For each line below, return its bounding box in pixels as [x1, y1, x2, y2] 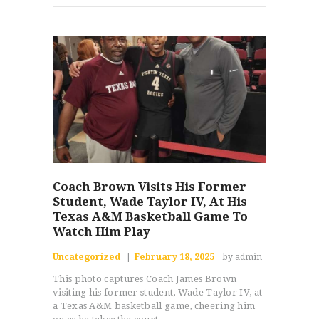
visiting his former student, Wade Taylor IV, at [53, 287, 263, 298]
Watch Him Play [53, 224, 150, 239]
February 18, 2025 [134, 252, 214, 263]
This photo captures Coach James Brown [53, 273, 237, 285]
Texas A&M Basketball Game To [53, 209, 248, 224]
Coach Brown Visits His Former [53, 179, 246, 194]
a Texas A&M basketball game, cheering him [53, 300, 256, 312]
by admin [223, 252, 263, 263]
